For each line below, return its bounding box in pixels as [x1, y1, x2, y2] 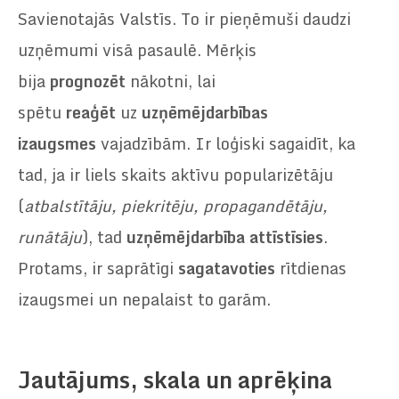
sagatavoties [178, 255, 275, 282]
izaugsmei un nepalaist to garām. [18, 286, 271, 313]
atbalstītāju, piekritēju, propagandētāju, [24, 192, 328, 220]
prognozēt [50, 68, 126, 95]
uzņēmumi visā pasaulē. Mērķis [18, 37, 256, 64]
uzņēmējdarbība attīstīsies [126, 224, 323, 251]
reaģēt [66, 99, 116, 126]
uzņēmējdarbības [142, 99, 268, 126]
